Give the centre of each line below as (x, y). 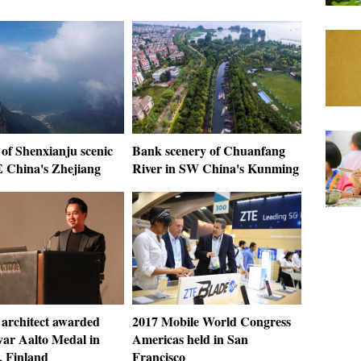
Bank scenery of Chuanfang (209, 150)
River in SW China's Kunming (216, 168)
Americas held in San (190, 339)
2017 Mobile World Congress (212, 321)
